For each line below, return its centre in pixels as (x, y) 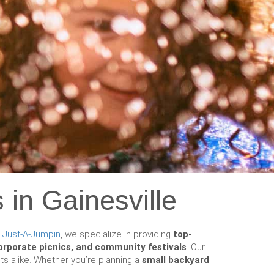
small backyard (176, 260)
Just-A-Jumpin (31, 234)
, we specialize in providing (117, 234)
